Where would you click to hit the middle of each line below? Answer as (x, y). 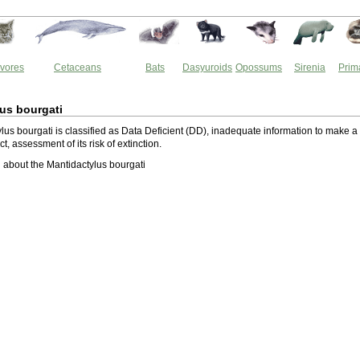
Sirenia (310, 67)
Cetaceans (78, 67)
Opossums (259, 67)
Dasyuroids (207, 67)
